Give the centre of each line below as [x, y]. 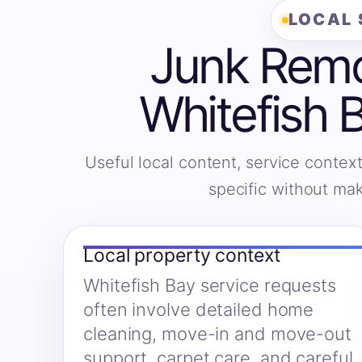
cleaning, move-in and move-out [217, 334]
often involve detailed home [199, 310]
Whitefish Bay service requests [210, 286]
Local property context [182, 256]
